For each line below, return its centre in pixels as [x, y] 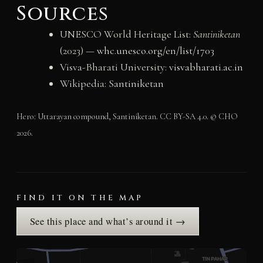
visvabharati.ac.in [206, 67]
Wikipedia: [84, 84]
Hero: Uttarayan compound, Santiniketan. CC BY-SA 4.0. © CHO [127, 117]
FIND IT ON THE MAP [80, 198]
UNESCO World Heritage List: [126, 34]
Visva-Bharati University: [114, 67]
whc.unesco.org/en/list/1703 [155, 51]
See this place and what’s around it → [108, 222]
